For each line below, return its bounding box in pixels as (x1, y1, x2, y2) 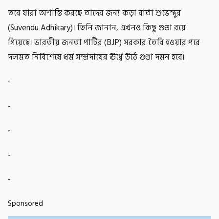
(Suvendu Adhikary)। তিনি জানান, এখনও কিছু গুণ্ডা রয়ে (8, 21, 186, 34)
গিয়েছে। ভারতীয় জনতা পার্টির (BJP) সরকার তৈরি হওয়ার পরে (8, 36, 200, 49)
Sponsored (8, 197, 43, 210)
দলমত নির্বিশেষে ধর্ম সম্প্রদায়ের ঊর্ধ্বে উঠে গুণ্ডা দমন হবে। (8, 50, 185, 64)
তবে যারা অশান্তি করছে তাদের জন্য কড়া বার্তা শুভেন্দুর (8, 6, 181, 20)
